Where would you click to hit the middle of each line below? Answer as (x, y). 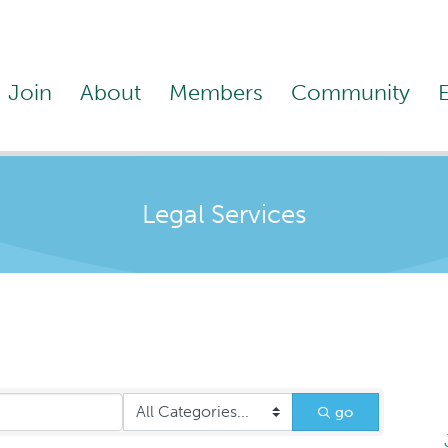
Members (215, 92)
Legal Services (224, 215)
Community (350, 92)
